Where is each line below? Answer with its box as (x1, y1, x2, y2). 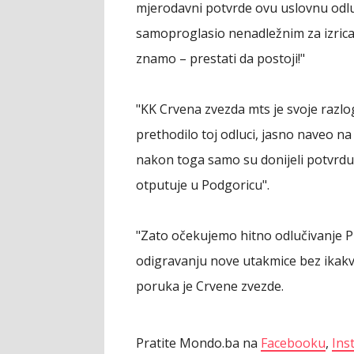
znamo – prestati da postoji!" (136, 49, 305, 67)
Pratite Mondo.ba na (136, 333, 261, 352)
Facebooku (261, 333, 326, 352)
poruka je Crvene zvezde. (136, 277, 284, 295)
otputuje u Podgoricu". (136, 175, 269, 194)
